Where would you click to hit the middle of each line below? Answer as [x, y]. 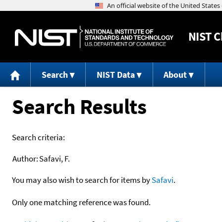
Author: [25, 158]
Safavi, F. [55, 158]
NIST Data [115, 75]
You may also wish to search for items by [82, 180]
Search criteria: [38, 137]
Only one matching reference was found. [81, 202]
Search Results [79, 106]
